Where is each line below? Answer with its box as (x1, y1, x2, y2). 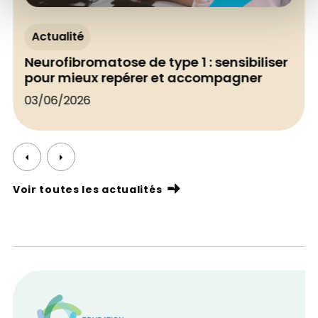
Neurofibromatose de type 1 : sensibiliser (24, 53, 288, 75)
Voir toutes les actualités (12, 181, 163, 199)
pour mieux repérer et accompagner (24, 68, 263, 91)
